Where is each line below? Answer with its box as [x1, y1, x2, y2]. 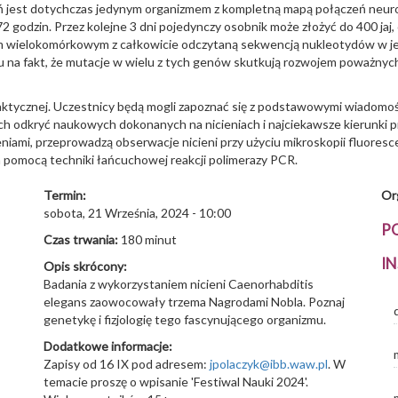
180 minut [121, 232, 177, 247]
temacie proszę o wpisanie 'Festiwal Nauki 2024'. [44, 374, 308, 389]
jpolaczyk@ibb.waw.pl [210, 356, 328, 371]
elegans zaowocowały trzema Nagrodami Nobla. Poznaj [44, 294, 345, 309]
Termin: [44, 187, 89, 203]
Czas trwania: [44, 232, 121, 247]
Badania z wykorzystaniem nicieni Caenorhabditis [44, 276, 314, 291]
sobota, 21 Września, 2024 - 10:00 [44, 205, 231, 220]
